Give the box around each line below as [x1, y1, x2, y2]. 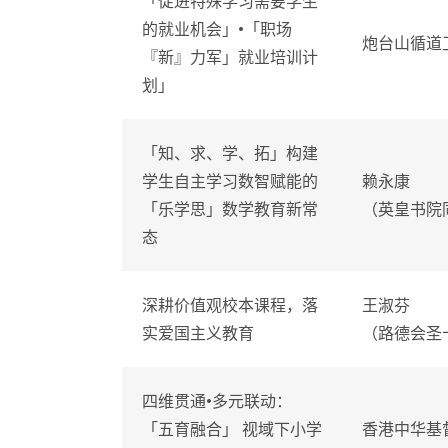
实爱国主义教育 [142, 322, 254, 345]
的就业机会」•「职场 [142, 18, 292, 41]
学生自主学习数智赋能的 [142, 170, 318, 193]
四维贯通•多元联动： [142, 390, 292, 413]
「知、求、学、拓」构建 [142, 142, 318, 165]
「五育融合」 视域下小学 [142, 418, 322, 441]
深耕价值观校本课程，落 [142, 294, 318, 317]
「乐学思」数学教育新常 [142, 198, 318, 221]
